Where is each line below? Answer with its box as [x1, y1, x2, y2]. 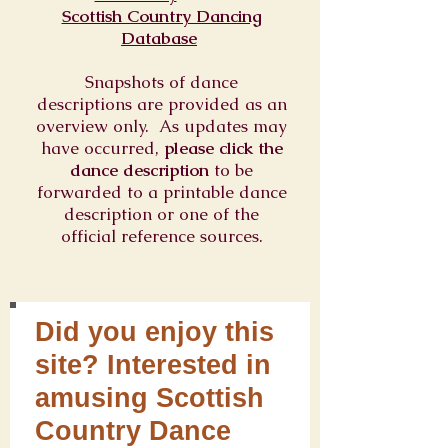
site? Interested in [35, 350, 271, 380]
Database [121, 27, 197, 49]
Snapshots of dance [85, 71, 238, 93]
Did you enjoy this [35, 317, 274, 347]
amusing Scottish [35, 383, 264, 413]
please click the [163, 137, 283, 159]
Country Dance [35, 416, 231, 446]
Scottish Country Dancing [61, 5, 262, 27]
